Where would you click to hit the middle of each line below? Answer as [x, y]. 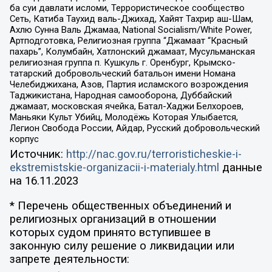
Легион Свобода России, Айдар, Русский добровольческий [134, 128]
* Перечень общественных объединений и [120, 206]
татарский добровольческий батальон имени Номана [122, 73]
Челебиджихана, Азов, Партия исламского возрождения [129, 84]
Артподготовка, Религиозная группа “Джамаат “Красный [128, 40]
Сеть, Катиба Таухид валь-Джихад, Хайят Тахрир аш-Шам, [131, 19]
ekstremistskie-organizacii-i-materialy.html [114, 168]
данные [240, 168]
